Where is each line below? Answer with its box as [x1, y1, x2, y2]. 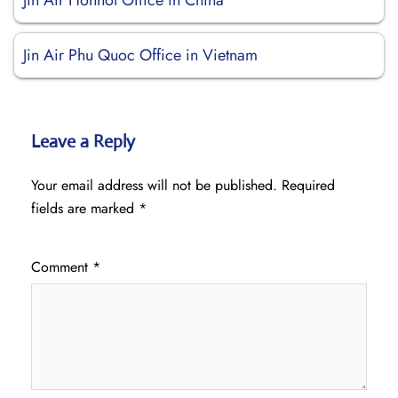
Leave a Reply [31, 131, 135, 153]
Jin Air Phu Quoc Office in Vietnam [23, 44, 258, 67]
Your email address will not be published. [31, 175, 277, 195]
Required [282, 175, 335, 195]
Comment [31, 257, 92, 277]
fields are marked [31, 198, 139, 219]
